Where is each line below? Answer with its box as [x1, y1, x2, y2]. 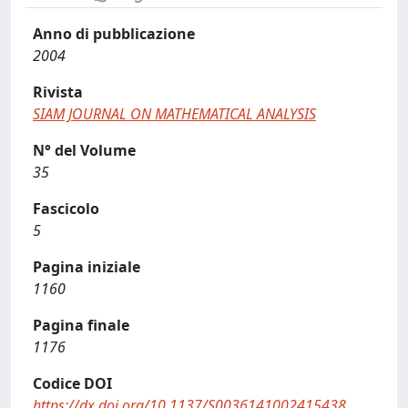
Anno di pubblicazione [33, 24, 195, 44]
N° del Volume [33, 140, 136, 160]
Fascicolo [33, 199, 99, 219]
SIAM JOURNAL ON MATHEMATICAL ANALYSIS [33, 104, 316, 124]
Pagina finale [33, 315, 129, 335]
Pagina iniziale [33, 257, 140, 277]
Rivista [33, 82, 83, 102]
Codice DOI [33, 373, 112, 393]
